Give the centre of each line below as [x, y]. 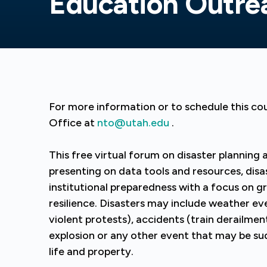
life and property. [91, 252]
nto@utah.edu [133, 123]
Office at [73, 123]
